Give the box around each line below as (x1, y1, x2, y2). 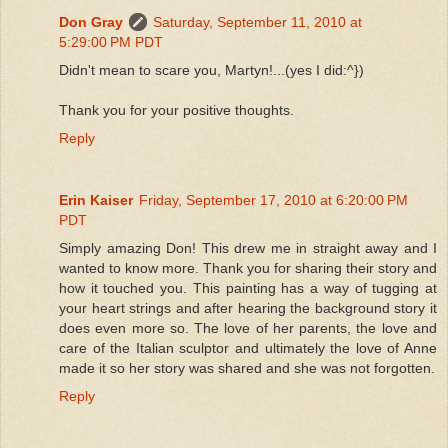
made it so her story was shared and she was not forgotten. (59, 359, 435, 376)
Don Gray (59, 13, 123, 30)
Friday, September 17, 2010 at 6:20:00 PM (139, 191, 408, 208)
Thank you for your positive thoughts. (59, 101, 294, 118)
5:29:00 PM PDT (59, 33, 163, 50)
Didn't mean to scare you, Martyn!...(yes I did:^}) (59, 61, 364, 78)
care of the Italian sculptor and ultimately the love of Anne (59, 339, 437, 356)
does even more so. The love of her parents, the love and (59, 319, 437, 336)
